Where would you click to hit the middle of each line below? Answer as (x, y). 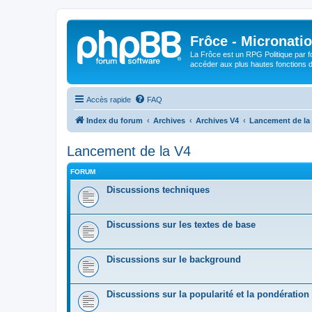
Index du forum (115, 120)
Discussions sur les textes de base (181, 224)
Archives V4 (217, 120)
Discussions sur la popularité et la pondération (208, 294)
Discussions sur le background (174, 259)
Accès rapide (109, 99)
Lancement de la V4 (129, 151)
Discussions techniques (158, 189)
